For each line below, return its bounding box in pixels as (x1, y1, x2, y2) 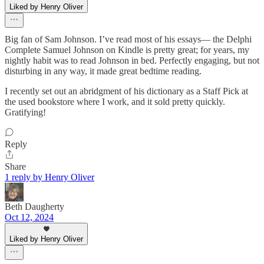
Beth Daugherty (5, 202, 64, 212)
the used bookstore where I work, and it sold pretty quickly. (5, 97, 225, 107)
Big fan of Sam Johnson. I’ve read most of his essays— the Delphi (5, 34, 252, 45)
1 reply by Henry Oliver (5, 172, 94, 183)
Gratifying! (5, 107, 46, 118)
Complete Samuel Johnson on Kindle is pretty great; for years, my (5, 45, 249, 55)
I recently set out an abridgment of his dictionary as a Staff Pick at (5, 86, 248, 97)
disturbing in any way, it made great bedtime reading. (5, 66, 202, 77)
